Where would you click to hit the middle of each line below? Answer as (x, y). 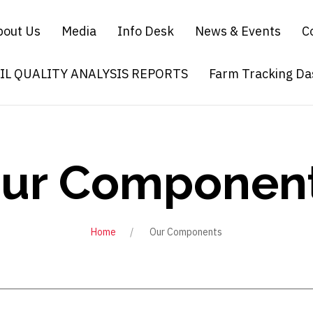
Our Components (186, 232)
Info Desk (146, 31)
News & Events (238, 31)
